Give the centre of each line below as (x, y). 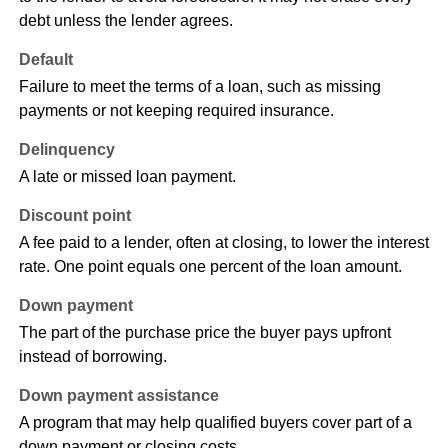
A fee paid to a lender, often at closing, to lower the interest (223, 243)
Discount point (74, 216)
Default (45, 60)
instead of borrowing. (92, 357)
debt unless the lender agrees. (125, 21)
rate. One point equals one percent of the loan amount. (210, 267)
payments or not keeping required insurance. (176, 111)
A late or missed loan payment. (127, 177)
